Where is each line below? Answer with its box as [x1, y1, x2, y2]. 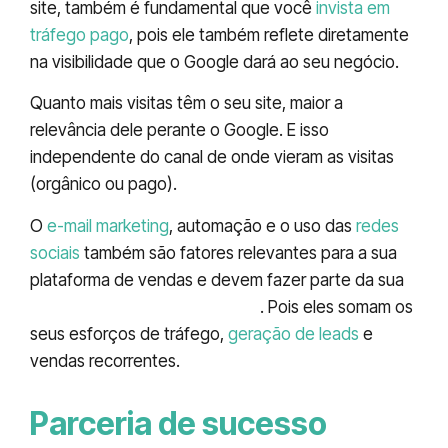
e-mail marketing [47, 215, 169, 236]
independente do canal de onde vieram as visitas [30, 147, 394, 168]
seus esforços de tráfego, [30, 323, 228, 344]
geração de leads [228, 323, 359, 344]
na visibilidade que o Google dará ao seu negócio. [30, 51, 399, 72]
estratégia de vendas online [30, 296, 260, 317]
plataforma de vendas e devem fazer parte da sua [30, 269, 404, 290]
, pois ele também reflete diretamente [129, 24, 409, 45]
